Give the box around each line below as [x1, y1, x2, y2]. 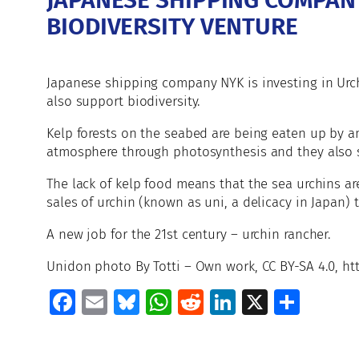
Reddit [204, 287, 279, 318]
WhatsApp [171, 287, 287, 318]
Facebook [75, 287, 181, 318]
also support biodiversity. [46, 93, 201, 110]
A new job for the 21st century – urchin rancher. [46, 226, 332, 243]
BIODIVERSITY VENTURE [46, 12, 298, 42]
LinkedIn [236, 287, 334, 318]
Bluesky [139, 287, 228, 318]
